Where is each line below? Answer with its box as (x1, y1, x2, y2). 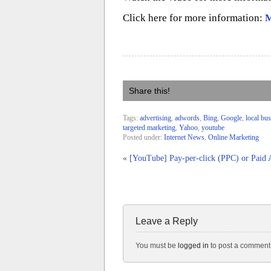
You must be (135, 241, 178, 250)
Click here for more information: (123, 12, 265, 24)
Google (221, 114, 242, 122)
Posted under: (123, 133, 164, 142)
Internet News (164, 133, 204, 142)
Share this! (129, 86, 170, 96)
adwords (175, 114, 200, 122)
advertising (140, 114, 171, 122)
